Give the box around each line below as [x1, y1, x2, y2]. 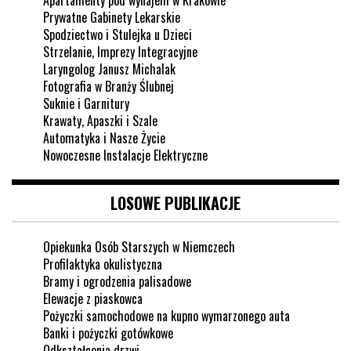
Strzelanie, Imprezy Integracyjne [43, 42, 197, 62]
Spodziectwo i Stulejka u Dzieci [43, 25, 192, 45]
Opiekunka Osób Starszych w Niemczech [43, 237, 235, 257]
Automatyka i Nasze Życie [43, 128, 165, 148]
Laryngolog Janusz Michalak [43, 60, 175, 79]
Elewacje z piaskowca [43, 289, 143, 309]
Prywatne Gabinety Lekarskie [43, 8, 180, 27]
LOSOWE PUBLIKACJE [110, 191, 241, 215]
